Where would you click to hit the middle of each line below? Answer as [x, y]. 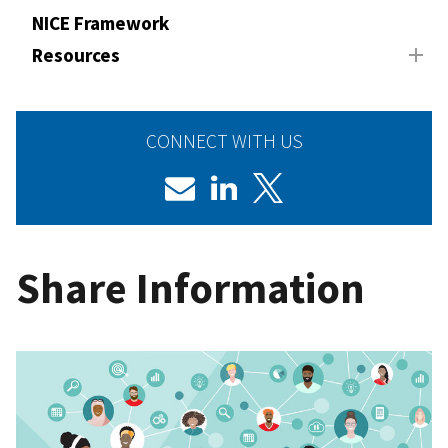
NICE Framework [100, 22]
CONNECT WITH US [224, 140]
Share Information [190, 287]
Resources [76, 54]
